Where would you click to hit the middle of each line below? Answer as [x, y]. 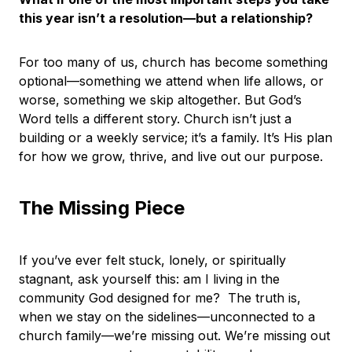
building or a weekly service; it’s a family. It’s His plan [176, 138]
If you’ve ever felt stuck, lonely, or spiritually [152, 260]
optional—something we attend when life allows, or [171, 81]
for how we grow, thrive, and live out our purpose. [175, 157]
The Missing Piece [106, 208]
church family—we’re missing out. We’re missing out [174, 336]
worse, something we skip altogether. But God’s [160, 100]
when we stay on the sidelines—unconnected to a [167, 317]
